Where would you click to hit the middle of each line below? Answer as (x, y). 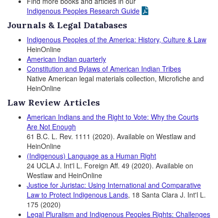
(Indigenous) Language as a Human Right (91, 156)
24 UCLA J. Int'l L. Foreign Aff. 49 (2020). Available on (110, 165)
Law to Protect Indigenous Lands (77, 195)
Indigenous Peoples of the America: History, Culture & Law (117, 39)
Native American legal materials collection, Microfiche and (115, 78)
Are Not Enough (51, 127)
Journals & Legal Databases (67, 25)
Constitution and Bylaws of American (84, 69)
